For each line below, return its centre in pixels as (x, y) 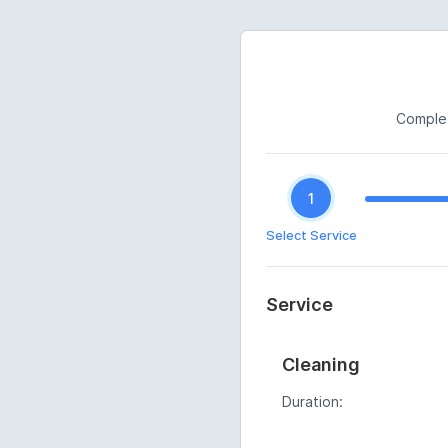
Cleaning (320, 364)
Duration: (312, 401)
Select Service (311, 235)
